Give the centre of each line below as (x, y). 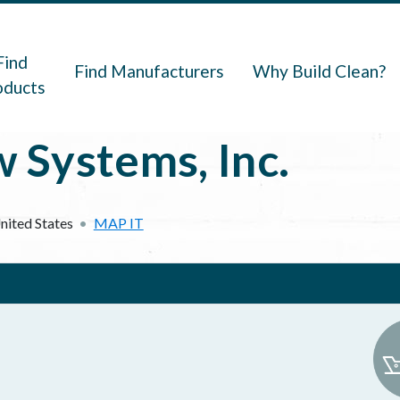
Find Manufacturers (150, 71)
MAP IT (118, 223)
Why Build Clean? (320, 71)
